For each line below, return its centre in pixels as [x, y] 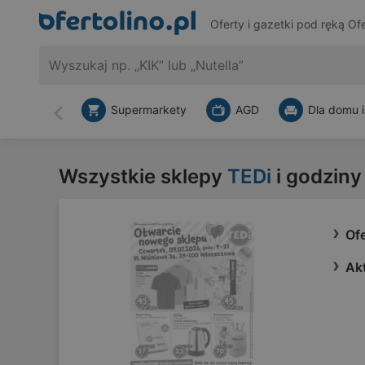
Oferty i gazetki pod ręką [279, 24]
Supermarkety [149, 110]
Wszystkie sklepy [143, 176]
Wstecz [80, 120]
